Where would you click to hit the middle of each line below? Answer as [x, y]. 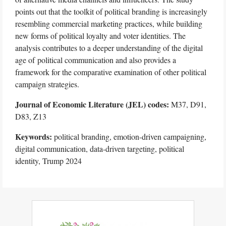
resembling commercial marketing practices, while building [109, 23]
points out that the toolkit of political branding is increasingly [111, 11]
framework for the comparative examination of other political [111, 72]
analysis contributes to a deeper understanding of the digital [109, 48]
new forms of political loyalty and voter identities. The [100, 36]
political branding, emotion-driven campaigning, [130, 136]
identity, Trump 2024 [48, 161]
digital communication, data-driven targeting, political [100, 149]
